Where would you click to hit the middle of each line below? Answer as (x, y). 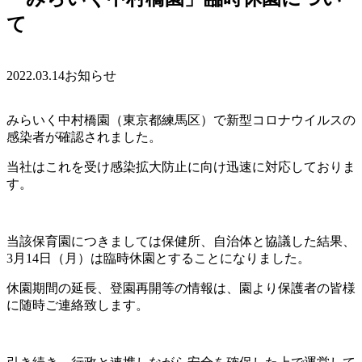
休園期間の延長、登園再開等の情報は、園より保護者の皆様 (181, 288)
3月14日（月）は (55, 258)
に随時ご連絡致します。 (78, 305)
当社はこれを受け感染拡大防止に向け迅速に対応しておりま (181, 166)
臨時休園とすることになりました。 (207, 258)
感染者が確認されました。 (84, 137)
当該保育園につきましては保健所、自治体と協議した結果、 (181, 241)
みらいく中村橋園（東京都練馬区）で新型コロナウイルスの (181, 120)
